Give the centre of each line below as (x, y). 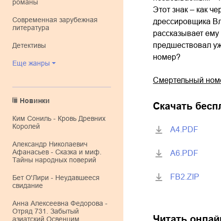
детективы (31, 45)
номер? (167, 57)
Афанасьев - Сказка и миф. (57, 152)
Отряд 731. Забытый (46, 211)
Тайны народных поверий (54, 160)
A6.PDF (184, 153)
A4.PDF (184, 129)
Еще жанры (33, 63)
